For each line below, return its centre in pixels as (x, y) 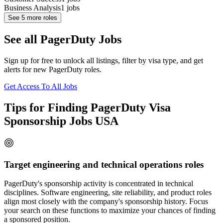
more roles (41, 18)
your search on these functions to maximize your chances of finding (110, 211)
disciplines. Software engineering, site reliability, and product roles (108, 193)
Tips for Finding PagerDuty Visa (87, 108)
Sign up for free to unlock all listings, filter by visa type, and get (104, 61)
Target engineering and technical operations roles (104, 164)
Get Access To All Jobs (41, 87)
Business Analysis (32, 8)
